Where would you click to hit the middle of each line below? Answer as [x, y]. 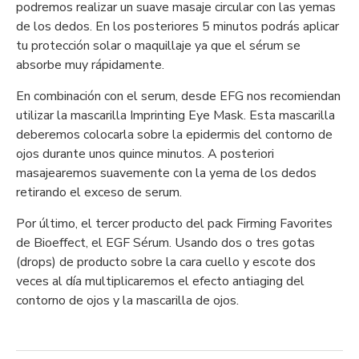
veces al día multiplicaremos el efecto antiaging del [160, 281]
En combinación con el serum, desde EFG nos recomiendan [178, 96]
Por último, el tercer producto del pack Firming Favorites [174, 224]
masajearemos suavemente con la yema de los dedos [166, 173]
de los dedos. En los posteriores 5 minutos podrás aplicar [177, 26]
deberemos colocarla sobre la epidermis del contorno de [174, 135]
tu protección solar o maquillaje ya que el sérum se [158, 46]
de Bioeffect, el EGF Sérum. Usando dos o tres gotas [165, 243]
